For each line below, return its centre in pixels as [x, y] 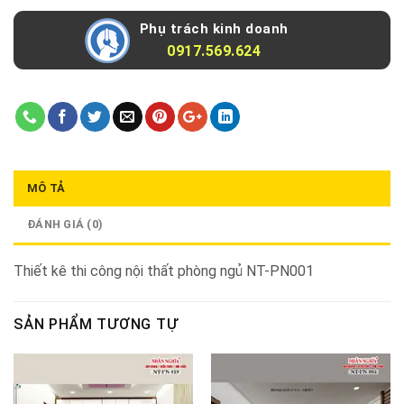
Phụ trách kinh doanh [214, 29]
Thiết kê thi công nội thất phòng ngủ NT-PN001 [164, 271]
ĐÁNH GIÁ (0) [65, 224]
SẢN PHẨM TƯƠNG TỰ [96, 324]
